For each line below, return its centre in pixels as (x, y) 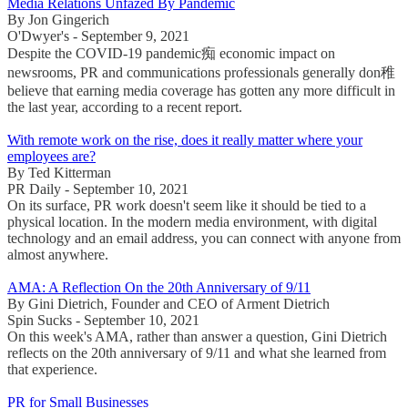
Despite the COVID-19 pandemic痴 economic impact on (171, 53)
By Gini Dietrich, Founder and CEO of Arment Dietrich (168, 303)
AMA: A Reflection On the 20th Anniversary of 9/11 (159, 287)
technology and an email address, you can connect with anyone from (204, 238)
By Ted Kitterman (59, 172)
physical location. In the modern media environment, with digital (192, 221)
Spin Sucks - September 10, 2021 (103, 320)
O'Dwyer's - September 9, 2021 (98, 36)
